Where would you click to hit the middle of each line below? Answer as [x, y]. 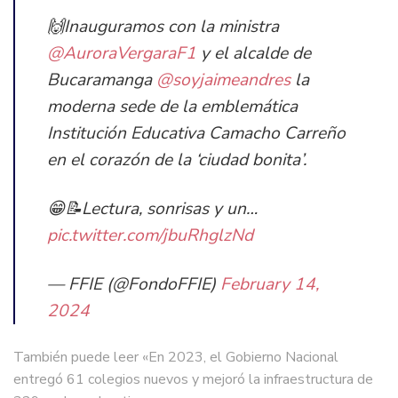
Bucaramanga [102, 80]
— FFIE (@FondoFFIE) [134, 285]
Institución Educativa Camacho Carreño [196, 134]
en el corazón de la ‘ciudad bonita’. [177, 160]
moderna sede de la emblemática [172, 107]
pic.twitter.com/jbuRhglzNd [150, 236]
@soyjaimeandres [223, 80]
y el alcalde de [254, 54]
